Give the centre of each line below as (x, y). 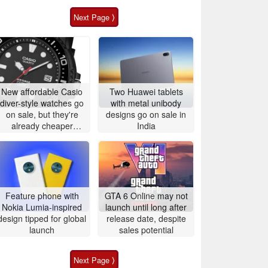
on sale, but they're (42, 114)
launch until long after (146, 207)
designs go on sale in (146, 114)
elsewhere (42, 137)
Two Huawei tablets (146, 91)
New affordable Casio (42, 91)
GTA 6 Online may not (146, 195)
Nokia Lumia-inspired (42, 207)
